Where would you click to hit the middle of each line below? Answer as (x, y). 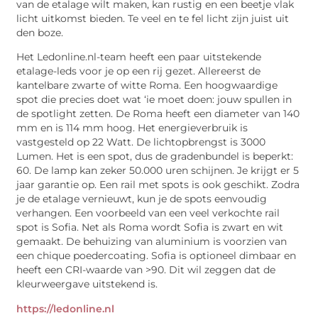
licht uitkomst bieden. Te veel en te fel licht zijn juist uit (153, 18)
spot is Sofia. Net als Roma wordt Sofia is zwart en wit (150, 227)
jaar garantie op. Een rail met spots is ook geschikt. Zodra (158, 185)
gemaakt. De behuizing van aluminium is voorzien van (152, 242)
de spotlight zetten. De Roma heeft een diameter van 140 (158, 114)
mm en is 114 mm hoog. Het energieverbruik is (132, 128)
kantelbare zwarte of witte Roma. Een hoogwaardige (147, 86)
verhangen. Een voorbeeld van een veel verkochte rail (148, 213)
